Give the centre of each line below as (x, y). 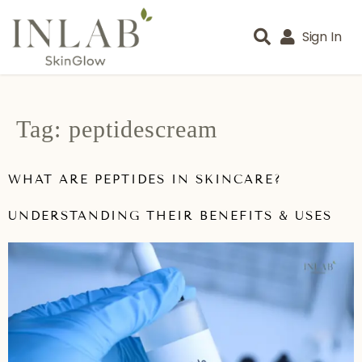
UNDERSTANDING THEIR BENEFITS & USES (170, 216)
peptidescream (143, 129)
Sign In (322, 37)
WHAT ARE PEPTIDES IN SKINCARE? (145, 180)
